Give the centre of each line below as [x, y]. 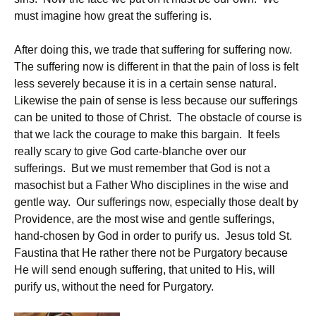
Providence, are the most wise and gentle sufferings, [144, 219]
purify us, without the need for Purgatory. [114, 287]
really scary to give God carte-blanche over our [130, 151]
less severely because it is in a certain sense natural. [147, 84]
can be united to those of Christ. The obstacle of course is [158, 117]
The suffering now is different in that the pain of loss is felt [156, 67]
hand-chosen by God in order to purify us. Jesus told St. [153, 236]
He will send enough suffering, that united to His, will [145, 270]
